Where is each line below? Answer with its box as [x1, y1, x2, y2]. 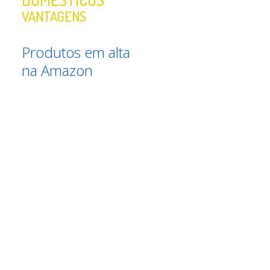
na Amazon [22, 60, 93, 80]
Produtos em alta [22, 42, 131, 62]
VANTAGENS [22, 8, 87, 25]
